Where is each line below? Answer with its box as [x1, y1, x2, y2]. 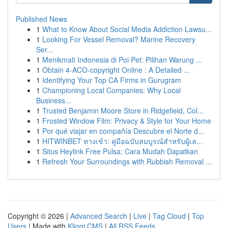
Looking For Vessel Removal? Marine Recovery [42, 34, 195, 44]
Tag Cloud [153, 211, 186, 221]
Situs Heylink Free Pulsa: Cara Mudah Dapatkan [42, 146, 198, 156]
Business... [36, 95, 71, 105]
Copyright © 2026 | [8, 211, 70, 221]
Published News [16, 14, 67, 24]
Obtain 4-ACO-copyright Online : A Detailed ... [42, 65, 190, 75]
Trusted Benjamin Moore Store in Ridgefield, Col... [42, 105, 204, 116]
